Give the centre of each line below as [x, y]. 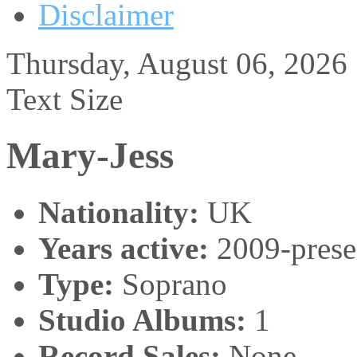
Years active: [124, 248]
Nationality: [123, 212]
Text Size [65, 99]
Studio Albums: [142, 320]
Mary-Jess [90, 156]
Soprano [171, 284]
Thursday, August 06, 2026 [177, 63]
